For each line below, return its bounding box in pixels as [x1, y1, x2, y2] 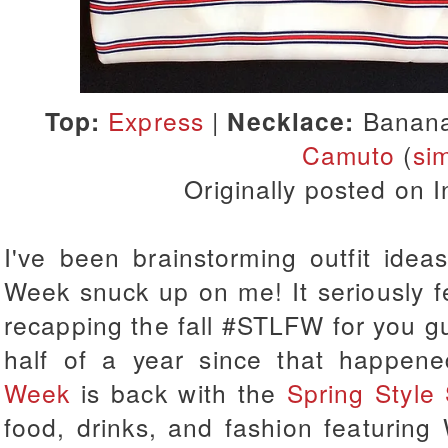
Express [108, 103, 205, 139]
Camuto [301, 137, 396, 173]
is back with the [70, 375, 287, 411]
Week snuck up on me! [4, 273, 293, 309]
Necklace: [227, 103, 355, 140]
